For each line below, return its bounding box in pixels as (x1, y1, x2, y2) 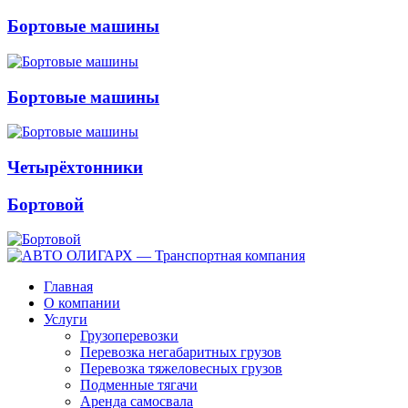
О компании (44, 295, 120, 311)
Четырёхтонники (7, 158, 143, 178)
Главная (44, 279, 93, 295)
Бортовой (7, 194, 84, 214)
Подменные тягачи (80, 377, 198, 393)
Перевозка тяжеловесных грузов (80, 361, 282, 377)
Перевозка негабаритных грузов (80, 344, 281, 361)
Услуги (44, 311, 87, 328)
